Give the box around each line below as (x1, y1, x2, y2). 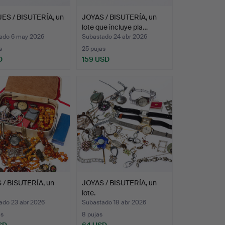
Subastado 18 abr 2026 (81, 198, 146, 206)
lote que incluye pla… (81, 22, 148, 32)
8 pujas (81, 210, 102, 218)
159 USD (81, 54, 109, 64)
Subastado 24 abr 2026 (81, 32, 147, 41)
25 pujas (81, 44, 105, 53)
